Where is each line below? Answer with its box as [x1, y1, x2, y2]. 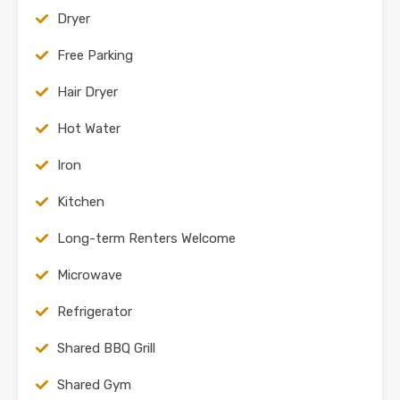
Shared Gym [57, 377, 131, 393]
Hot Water [57, 121, 121, 137]
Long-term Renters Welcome [57, 230, 236, 246]
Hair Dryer [57, 84, 118, 100]
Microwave [57, 267, 122, 283]
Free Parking [57, 47, 133, 63]
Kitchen [57, 194, 104, 210]
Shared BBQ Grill [57, 340, 155, 356]
